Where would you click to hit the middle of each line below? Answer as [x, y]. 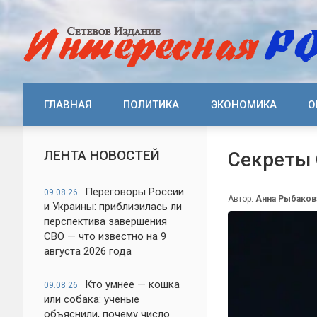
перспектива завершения [105, 221]
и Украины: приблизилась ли [113, 207]
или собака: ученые [92, 299]
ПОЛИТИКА [151, 105]
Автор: [242, 199]
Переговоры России [134, 192]
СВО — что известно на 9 [105, 236]
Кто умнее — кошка [132, 284]
